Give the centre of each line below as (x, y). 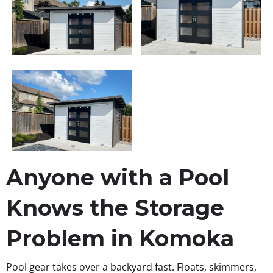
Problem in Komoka (120, 239)
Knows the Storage (115, 208)
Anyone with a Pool (118, 178)
